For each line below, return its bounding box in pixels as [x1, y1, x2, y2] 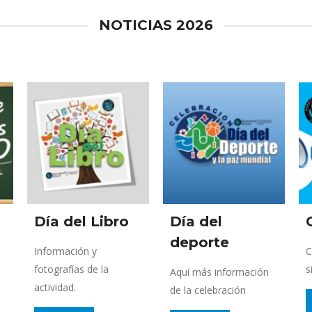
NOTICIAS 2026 [99, 16, 213, 33]
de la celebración [170, 283, 246, 297]
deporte [170, 233, 229, 251]
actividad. [34, 280, 76, 294]
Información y [34, 244, 97, 258]
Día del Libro [34, 212, 129, 230]
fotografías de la [34, 262, 109, 276]
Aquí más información [170, 265, 269, 279]
